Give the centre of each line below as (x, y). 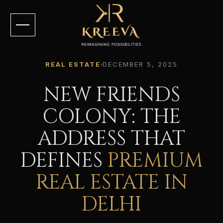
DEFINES (64, 161)
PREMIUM (155, 161)
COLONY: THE (111, 117)
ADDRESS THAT (111, 139)
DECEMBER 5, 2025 (140, 64)
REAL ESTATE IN (111, 183)
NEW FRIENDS (111, 95)
